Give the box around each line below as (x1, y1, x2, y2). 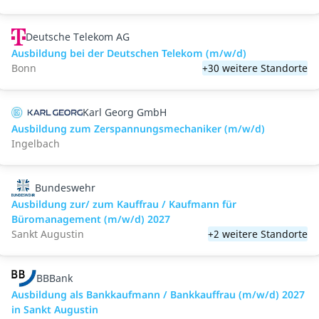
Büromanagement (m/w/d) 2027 (11, 212, 170, 226)
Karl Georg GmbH (83, 105, 167, 119)
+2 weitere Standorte (208, 227, 308, 241)
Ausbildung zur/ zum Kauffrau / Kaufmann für (11, 197, 236, 211)
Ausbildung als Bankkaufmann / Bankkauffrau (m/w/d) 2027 (11, 288, 305, 301)
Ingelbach (11, 137, 60, 150)
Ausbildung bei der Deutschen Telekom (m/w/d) (11, 46, 246, 60)
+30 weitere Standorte (202, 61, 308, 75)
